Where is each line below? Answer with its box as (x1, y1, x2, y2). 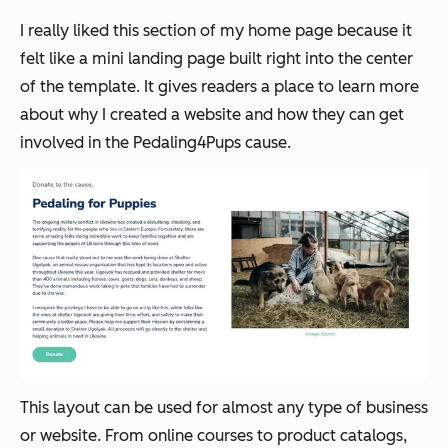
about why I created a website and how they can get (20, 104, 404, 124)
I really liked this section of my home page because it (20, 20, 412, 40)
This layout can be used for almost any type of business (20, 398, 428, 418)
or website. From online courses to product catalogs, (20, 426, 407, 446)
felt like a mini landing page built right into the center (20, 48, 413, 68)
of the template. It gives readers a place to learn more (20, 76, 419, 96)
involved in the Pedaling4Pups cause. (20, 132, 291, 152)
